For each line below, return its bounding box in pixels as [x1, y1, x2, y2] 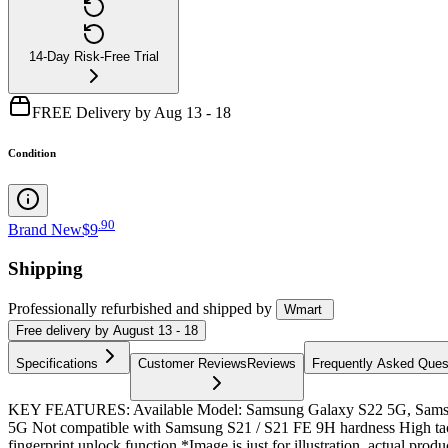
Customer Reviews [138, 355, 247, 371]
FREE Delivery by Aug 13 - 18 [32, 103, 231, 121]
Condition [8, 146, 56, 159]
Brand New [8, 221, 82, 239]
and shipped [176, 299, 252, 317]
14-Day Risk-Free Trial [28, 48, 159, 64]
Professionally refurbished [8, 299, 172, 317]
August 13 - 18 [113, 322, 198, 338]
